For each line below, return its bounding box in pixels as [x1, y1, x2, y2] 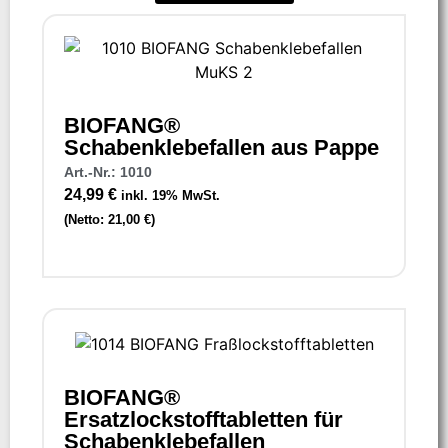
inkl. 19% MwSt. [121, 187, 220, 203]
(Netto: [64, 211, 108, 227]
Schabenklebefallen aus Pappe [64, 134, 379, 160]
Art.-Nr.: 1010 [64, 163, 152, 180]
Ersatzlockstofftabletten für [64, 406, 343, 432]
